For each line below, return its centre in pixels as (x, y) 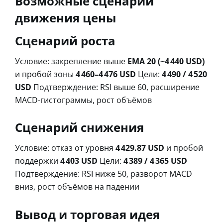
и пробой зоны (45, 74)
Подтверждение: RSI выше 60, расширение (115, 87)
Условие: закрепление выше (71, 61)
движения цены (65, 17)
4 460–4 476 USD (106, 74)
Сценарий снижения (79, 127)
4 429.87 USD (140, 148)
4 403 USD (79, 161)
